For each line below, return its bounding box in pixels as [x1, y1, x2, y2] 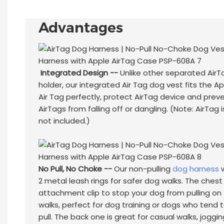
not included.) [38, 115, 90, 126]
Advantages [38, 18, 123, 36]
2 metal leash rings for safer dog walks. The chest [38, 175, 222, 186]
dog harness [172, 163, 219, 174]
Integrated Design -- [40, 67, 118, 78]
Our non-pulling [111, 163, 172, 174]
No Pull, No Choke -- [38, 163, 112, 174]
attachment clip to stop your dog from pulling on [38, 187, 221, 198]
